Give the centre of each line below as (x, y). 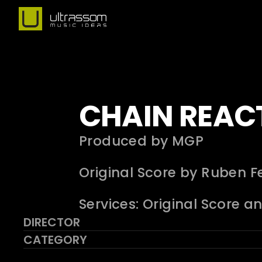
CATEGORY (55, 240)
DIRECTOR (52, 222)
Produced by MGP (141, 141)
